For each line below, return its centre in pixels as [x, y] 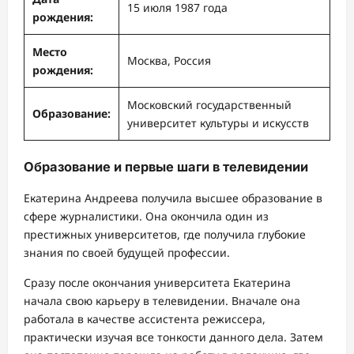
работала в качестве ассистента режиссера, [145, 319]
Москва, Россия [169, 60]
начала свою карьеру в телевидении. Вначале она [162, 301]
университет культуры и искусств [218, 122]
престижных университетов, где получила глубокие [165, 235]
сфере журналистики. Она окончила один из [146, 217]
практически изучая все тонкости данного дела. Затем [173, 337]
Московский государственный [209, 104]
